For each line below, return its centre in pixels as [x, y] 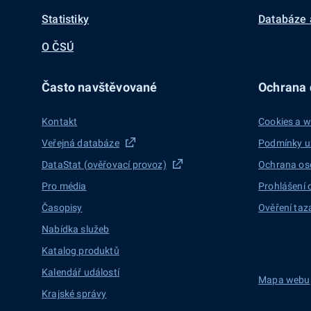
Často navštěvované [100, 87]
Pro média [64, 186]
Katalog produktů [81, 251]
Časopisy [62, 208]
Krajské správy [74, 294]
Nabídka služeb [76, 229]
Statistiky [65, 19]
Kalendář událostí [81, 272]
